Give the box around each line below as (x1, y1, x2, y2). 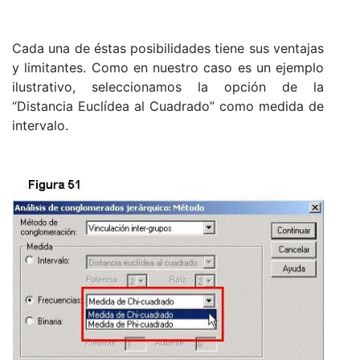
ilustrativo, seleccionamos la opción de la (12, 78, 324, 95)
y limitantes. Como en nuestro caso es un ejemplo (12, 59, 324, 76)
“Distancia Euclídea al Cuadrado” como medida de (12, 97, 324, 114)
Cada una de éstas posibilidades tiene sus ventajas (12, 39, 324, 56)
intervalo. (12, 117, 68, 133)
